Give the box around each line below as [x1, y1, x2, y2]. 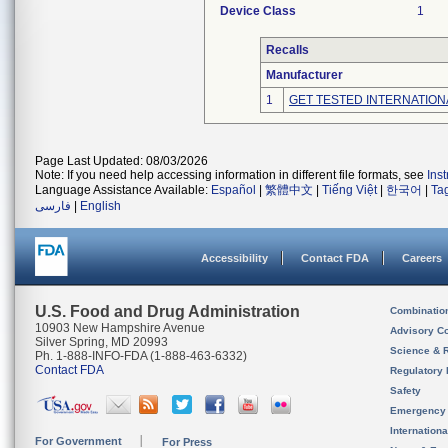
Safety [390, 385, 421, 396]
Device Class [220, 4, 296, 18]
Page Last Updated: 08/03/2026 [35, 154, 208, 168]
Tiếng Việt [322, 183, 377, 197]
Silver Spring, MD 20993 [35, 335, 168, 349]
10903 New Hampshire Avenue [35, 321, 205, 335]
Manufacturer [266, 68, 343, 82]
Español [211, 183, 256, 197]
